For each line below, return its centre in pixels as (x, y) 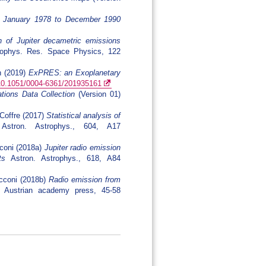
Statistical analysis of (83, 116)
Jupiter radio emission (83, 148)
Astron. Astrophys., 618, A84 (63, 159)
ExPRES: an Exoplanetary (75, 73)
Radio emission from (85, 180)
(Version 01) (98, 94)
